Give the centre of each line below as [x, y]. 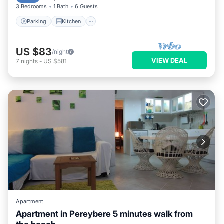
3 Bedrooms [31, 6]
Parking [37, 21]
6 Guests [86, 6]
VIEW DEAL [169, 60]
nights [29, 61]
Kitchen [71, 21]
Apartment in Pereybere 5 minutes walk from [104, 214]
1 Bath [61, 6]
